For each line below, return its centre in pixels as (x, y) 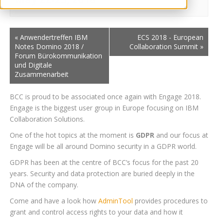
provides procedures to (170, 201)
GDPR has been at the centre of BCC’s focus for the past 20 (104, 162)
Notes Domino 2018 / (49, 46)
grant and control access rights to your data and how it (96, 212)
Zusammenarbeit (42, 74)
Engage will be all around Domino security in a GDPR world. (103, 146)
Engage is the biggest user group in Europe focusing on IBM (104, 108)
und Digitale (33, 65)
